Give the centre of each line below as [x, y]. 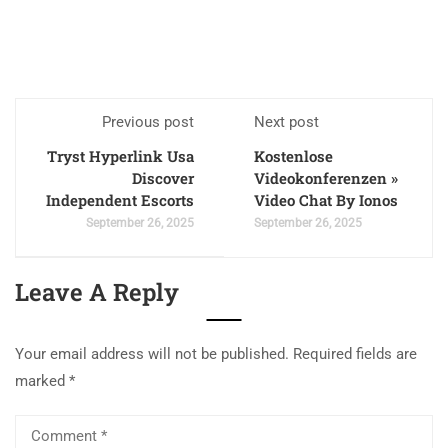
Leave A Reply [97, 291]
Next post [286, 121]
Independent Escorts [120, 199]
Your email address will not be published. [152, 353]
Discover [163, 177]
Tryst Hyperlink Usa [120, 155]
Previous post [148, 121]
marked [42, 380]
